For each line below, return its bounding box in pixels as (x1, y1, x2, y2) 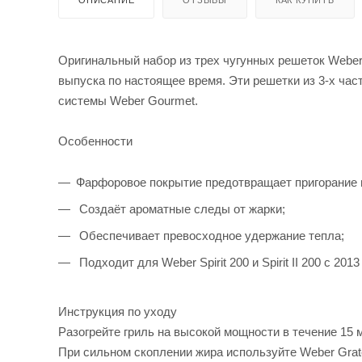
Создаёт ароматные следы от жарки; (76, 201, 285, 216)
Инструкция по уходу (58, 304, 177, 318)
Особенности (58, 133, 133, 148)
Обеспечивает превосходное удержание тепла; (76, 228, 344, 242)
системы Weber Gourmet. (58, 93, 198, 107)
